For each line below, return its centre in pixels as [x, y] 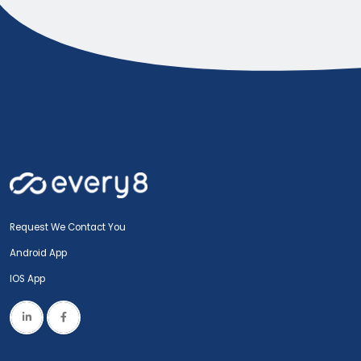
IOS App [31, 278]
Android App [38, 253]
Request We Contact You [68, 227]
